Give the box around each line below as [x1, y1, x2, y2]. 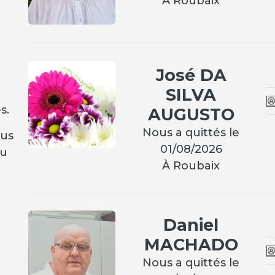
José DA [155, 64, 227, 85]
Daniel [163, 214, 219, 235]
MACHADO [144, 234, 238, 255]
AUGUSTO [147, 104, 234, 125]
